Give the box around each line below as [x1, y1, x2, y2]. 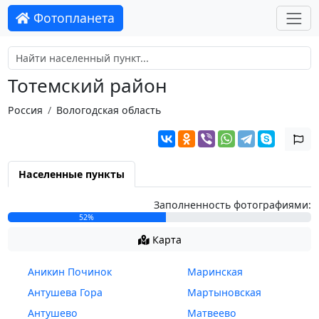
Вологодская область [56, 103, 161, 117]
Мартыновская [187, 286, 261, 300]
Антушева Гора [27, 286, 103, 300]
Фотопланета [30, 9, 115, 27]
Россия [7, 103, 43, 117]
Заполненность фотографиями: [154, 198, 312, 212]
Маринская [187, 265, 243, 279]
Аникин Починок [27, 265, 112, 279]
